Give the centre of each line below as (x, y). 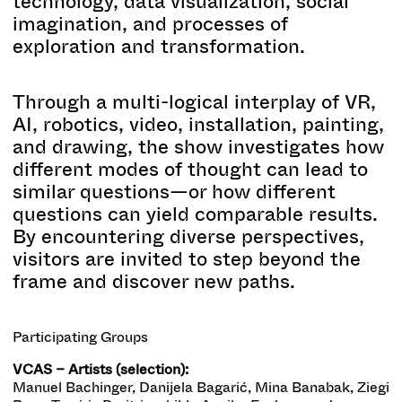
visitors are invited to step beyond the (187, 258)
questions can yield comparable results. (195, 214)
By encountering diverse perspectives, (188, 236)
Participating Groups (80, 336)
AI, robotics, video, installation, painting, (198, 124)
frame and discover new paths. (154, 281)
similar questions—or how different (174, 191)
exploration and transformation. (159, 46)
